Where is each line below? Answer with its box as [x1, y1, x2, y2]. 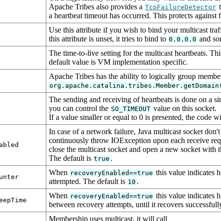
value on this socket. [151, 104, 217, 113]
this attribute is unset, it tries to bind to [49, 35, 168, 43]
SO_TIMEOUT [111, 105, 151, 113]
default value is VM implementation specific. [49, 58, 188, 67]
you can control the [49, 104, 110, 113]
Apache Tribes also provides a [49, 2, 145, 11]
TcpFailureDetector [145, 3, 217, 11]
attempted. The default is [49, 177, 127, 186]
